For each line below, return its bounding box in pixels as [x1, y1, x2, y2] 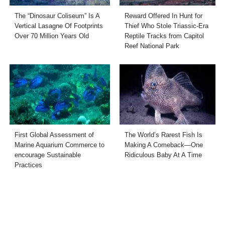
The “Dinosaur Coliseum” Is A [15, 12, 100, 20]
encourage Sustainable [15, 151, 81, 159]
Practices [15, 161, 43, 169]
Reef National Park [124, 42, 179, 50]
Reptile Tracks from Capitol [124, 32, 204, 40]
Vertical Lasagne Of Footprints [15, 22, 103, 30]
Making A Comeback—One [124, 141, 203, 149]
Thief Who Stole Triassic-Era [124, 22, 208, 30]
